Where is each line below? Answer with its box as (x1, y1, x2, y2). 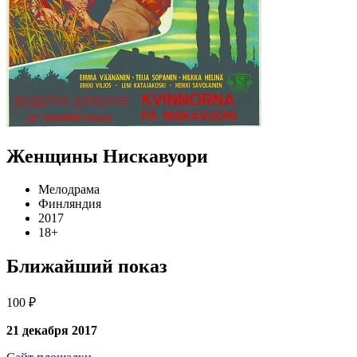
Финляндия (38, 197, 101, 211)
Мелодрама (38, 182, 100, 197)
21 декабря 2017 (6, 324, 97, 338)
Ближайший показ (6, 256, 167, 277)
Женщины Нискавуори (6, 145, 208, 167)
